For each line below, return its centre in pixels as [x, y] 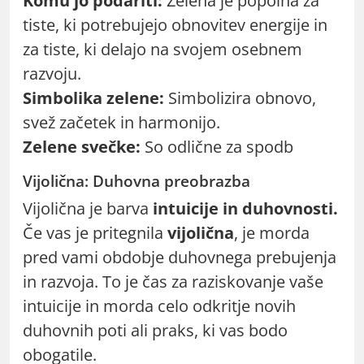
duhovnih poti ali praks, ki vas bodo [155, 330]
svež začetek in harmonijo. [121, 122]
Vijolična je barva [88, 208]
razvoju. [52, 73]
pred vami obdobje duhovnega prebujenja [180, 257]
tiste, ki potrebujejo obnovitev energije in [175, 24]
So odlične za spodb [217, 146]
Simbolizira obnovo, [240, 97]
